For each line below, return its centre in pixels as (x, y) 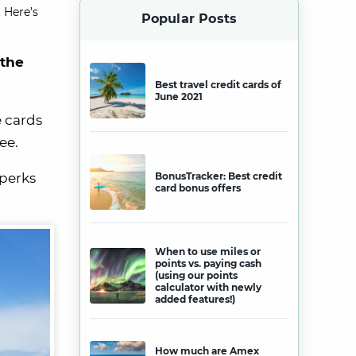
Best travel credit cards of (218, 85)
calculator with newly (208, 287)
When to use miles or (208, 252)
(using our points (196, 275)
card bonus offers (198, 188)
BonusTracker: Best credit (219, 176)
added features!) (195, 299)
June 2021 (179, 97)
